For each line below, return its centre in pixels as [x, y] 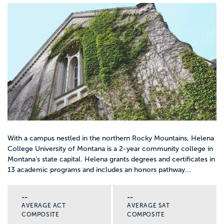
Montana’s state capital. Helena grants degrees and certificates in [111, 159]
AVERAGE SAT [148, 206]
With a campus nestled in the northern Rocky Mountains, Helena [111, 138]
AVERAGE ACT [44, 206]
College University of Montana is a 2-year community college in [110, 149]
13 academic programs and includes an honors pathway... [99, 170]
